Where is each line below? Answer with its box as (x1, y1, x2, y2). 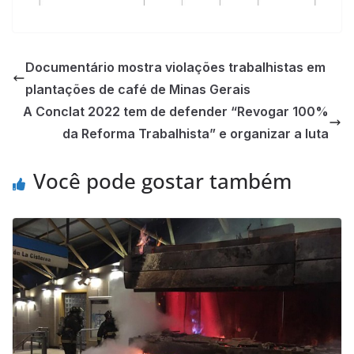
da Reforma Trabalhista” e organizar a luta (62, 125, 329, 141)
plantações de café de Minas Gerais (25, 81, 250, 97)
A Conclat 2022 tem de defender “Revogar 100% (23, 103, 329, 119)
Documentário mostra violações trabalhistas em (25, 58, 326, 75)
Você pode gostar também (33, 166, 292, 195)
